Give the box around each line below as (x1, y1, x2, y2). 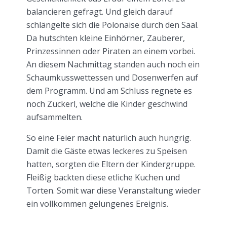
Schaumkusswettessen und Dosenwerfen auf (26, 71, 198, 83)
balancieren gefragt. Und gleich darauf (26, 6, 173, 17)
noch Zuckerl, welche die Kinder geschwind (26, 98, 187, 109)
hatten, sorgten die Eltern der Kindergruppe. (26, 158, 196, 170)
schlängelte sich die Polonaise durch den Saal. (26, 19, 199, 30)
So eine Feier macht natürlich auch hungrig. (26, 132, 191, 143)
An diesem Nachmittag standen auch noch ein (26, 58, 200, 70)
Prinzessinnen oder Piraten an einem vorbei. (26, 45, 195, 57)
